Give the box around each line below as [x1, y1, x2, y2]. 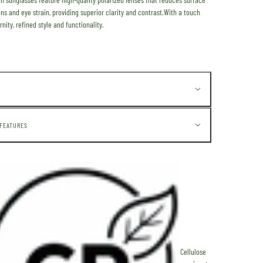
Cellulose [180, 246, 206, 257]
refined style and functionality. [16, 19, 104, 29]
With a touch [164, 6, 200, 17]
